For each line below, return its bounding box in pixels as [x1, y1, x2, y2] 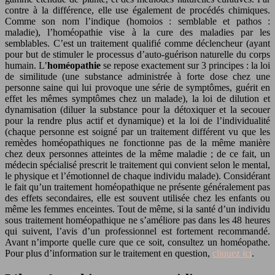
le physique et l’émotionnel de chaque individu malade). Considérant [5, 170, 270, 181]
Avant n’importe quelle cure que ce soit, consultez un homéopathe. [5, 236, 270, 247]
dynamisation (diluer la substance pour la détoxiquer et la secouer [5, 104, 270, 115]
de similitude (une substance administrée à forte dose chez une [5, 71, 270, 82]
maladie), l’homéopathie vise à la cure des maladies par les [5, 26, 270, 37]
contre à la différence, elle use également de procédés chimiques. [5, 4, 270, 15]
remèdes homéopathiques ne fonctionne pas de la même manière [5, 137, 270, 148]
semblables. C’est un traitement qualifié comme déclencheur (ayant [5, 37, 270, 48]
